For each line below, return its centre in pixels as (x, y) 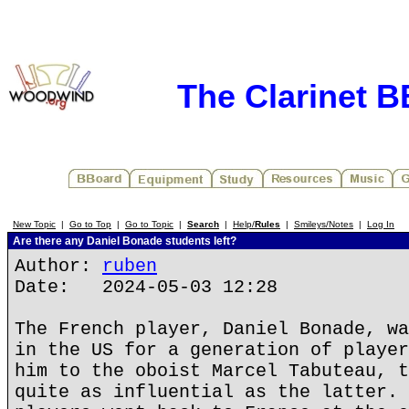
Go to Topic (149, 224)
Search (203, 224)
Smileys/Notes (324, 224)
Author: (58, 266)
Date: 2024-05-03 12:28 (146, 287)
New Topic (34, 224)
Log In (381, 224)
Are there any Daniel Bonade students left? (123, 241)
